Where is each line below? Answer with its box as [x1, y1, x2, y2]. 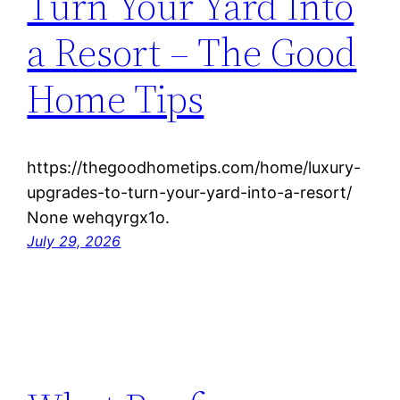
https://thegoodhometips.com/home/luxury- [27, 157, 362, 177]
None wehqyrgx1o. [27, 207, 171, 227]
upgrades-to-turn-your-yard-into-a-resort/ [27, 182, 353, 202]
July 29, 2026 [27, 231, 121, 250]
